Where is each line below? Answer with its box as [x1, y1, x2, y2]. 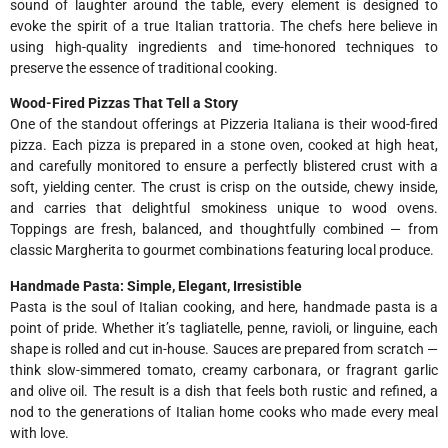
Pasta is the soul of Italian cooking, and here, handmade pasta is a [10, 298, 438, 315]
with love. [10, 424, 69, 441]
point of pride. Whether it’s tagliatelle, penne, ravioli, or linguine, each [10, 319, 438, 336]
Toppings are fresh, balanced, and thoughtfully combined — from [10, 221, 438, 238]
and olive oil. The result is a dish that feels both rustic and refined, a [10, 382, 438, 399]
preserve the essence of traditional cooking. [10, 59, 278, 76]
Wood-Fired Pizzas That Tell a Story [10, 95, 238, 112]
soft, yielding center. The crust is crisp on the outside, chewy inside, [10, 179, 438, 196]
